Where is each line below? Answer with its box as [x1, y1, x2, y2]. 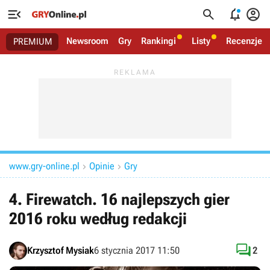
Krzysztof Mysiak [27, 245, 94, 256]
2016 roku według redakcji [9, 209, 187, 228]
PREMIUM [13, 36, 52, 47]
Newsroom [66, 36, 108, 46]
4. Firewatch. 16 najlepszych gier [9, 190, 230, 209]
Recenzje [226, 36, 262, 46]
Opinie [89, 160, 115, 172]
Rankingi [141, 36, 176, 46]
